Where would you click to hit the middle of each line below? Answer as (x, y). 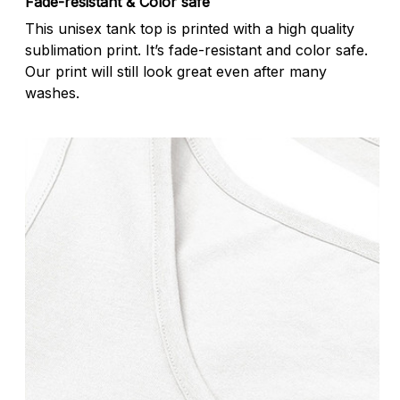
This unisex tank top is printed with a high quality (190, 29)
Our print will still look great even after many (176, 72)
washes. (54, 93)
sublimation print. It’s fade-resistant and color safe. (196, 50)
